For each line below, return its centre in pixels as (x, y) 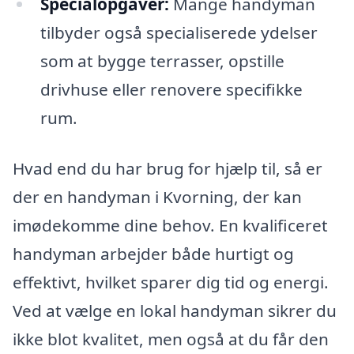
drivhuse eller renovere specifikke (171, 90)
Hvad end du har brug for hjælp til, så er (168, 169)
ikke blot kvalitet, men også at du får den (171, 339)
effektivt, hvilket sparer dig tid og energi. (171, 282)
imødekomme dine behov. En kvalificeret (170, 226)
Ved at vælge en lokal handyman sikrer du (175, 311)
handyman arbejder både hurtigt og (153, 254)
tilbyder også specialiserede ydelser (179, 33)
